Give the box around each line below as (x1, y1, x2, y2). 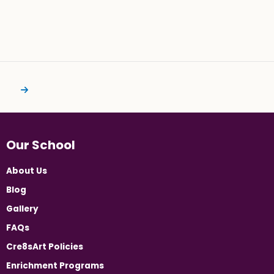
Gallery (6, 203, 39, 215)
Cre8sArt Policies (6, 241, 83, 253)
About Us (6, 165, 47, 177)
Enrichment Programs (6, 260, 104, 272)
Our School (6, 136, 75, 154)
